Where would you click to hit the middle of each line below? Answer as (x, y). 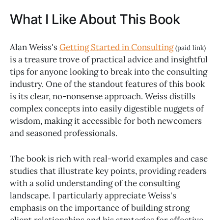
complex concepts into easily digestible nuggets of (107, 108)
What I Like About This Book (95, 20)
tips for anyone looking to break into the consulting (109, 71)
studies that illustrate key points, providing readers (108, 171)
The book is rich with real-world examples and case (109, 158)
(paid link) (190, 47)
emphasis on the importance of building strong (100, 207)
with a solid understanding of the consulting (95, 183)
